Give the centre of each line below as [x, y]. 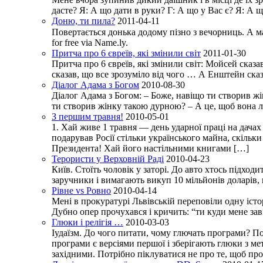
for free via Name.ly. [90, 43]
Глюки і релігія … [87, 222]
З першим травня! [87, 117]
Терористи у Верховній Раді [108, 159]
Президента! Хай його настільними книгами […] [150, 149]
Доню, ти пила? [83, 21]
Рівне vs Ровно [81, 191]
